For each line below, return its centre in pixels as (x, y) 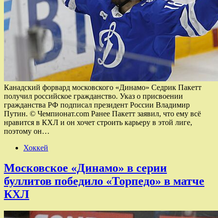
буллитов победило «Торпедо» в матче (104, 181)
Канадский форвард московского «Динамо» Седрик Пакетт (103, 87)
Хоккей (36, 147)
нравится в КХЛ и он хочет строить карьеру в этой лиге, (98, 122)
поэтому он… (27, 131)
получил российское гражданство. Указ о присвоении (93, 96)
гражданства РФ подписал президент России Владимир (97, 105)
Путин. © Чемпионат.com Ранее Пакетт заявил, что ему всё (102, 113)
